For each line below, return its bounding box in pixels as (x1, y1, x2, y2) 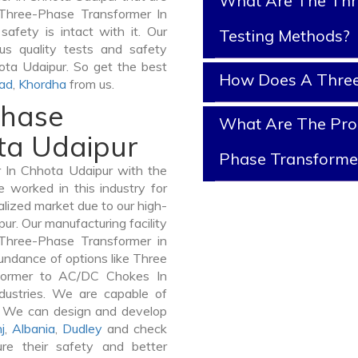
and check (101, 320, 167, 336)
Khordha (18, 76, 66, 92)
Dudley (62, 320, 102, 336)
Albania (11, 320, 55, 336)
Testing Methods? (219, 26, 350, 46)
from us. (66, 76, 114, 92)
